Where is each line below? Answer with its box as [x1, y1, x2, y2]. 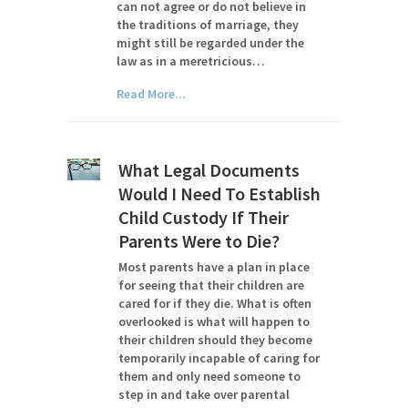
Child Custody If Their [117, 206, 289, 229]
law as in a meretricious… [117, 53, 266, 69]
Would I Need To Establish [117, 182, 321, 205]
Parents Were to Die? [117, 229, 280, 252]
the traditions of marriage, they [117, 16, 300, 33]
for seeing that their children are [117, 277, 304, 293]
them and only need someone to [117, 368, 301, 384]
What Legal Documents [117, 158, 300, 181]
